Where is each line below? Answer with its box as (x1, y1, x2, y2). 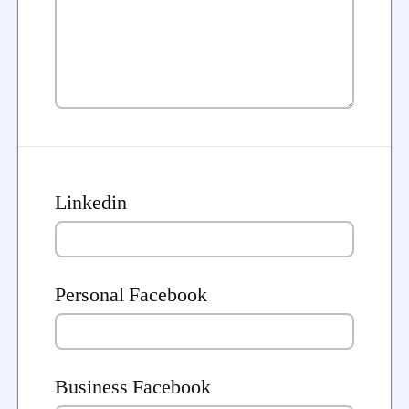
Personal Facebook (55, 282, 207, 309)
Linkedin (55, 190, 127, 216)
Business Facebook (55, 374, 211, 401)
